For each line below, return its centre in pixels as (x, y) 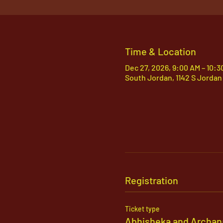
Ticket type (142, 209)
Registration (151, 180)
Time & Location (160, 51)
